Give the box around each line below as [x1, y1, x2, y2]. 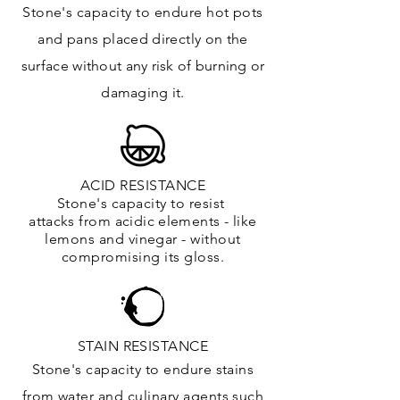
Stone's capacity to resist [57, 195, 229, 212]
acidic [114, 212, 154, 230]
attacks [29, 212, 75, 230]
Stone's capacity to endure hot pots [22, 4, 263, 21]
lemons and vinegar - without [45, 230, 241, 248]
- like [220, 212, 257, 230]
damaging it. [101, 84, 185, 102]
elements [158, 212, 221, 230]
